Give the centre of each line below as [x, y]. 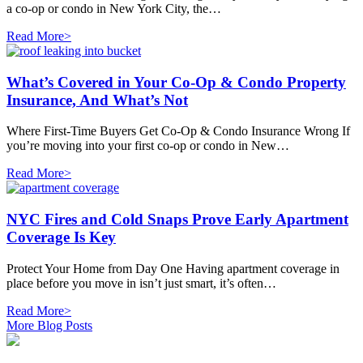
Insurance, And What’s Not [97, 100]
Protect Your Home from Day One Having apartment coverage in [173, 268]
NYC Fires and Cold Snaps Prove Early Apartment [177, 220]
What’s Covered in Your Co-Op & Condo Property [176, 82]
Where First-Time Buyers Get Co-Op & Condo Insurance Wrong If [178, 131]
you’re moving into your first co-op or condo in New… [148, 146]
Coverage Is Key [61, 237]
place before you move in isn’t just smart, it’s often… [141, 283]
